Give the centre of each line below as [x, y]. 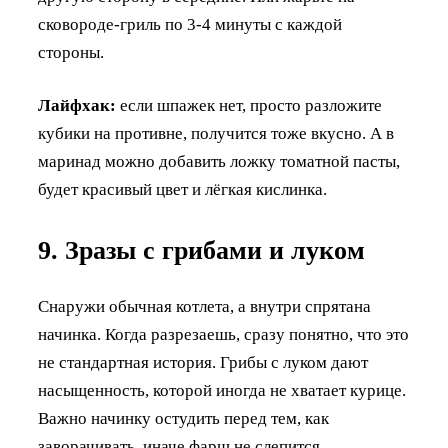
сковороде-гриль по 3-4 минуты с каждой [190, 24]
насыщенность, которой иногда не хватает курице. [222, 391]
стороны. [71, 52]
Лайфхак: [77, 105]
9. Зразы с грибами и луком [201, 250]
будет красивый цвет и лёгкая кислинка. [182, 189]
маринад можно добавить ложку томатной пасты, [219, 161]
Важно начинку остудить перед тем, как [183, 419]
